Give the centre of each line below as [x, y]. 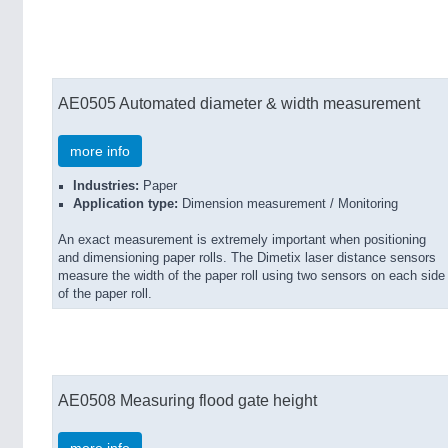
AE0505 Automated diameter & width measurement [239, 103]
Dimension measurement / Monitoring [288, 204]
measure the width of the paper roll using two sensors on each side [251, 276]
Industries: [106, 186]
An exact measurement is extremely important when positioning [242, 240]
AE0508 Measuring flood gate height [187, 400]
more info [100, 151]
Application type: [125, 204]
